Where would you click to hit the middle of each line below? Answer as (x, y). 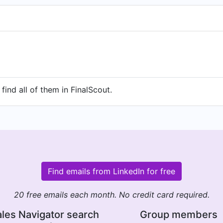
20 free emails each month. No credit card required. (111, 195)
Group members (178, 215)
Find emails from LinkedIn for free (111, 171)
